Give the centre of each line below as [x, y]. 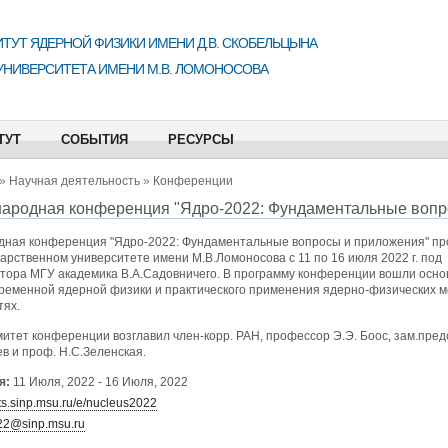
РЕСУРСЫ [200, 139]
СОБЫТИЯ [94, 139]
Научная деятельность [74, 181]
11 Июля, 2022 [53, 382]
